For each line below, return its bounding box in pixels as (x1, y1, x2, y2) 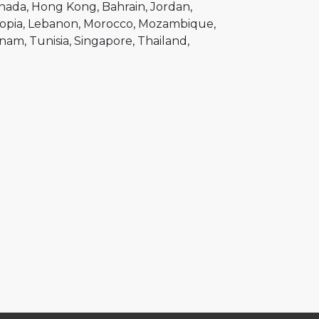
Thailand (137, 34, 187, 48)
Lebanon (28, 17, 78, 31)
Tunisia (29, 34, 69, 48)
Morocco (83, 17, 133, 31)
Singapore (74, 34, 132, 48)
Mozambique (138, 17, 214, 31)
